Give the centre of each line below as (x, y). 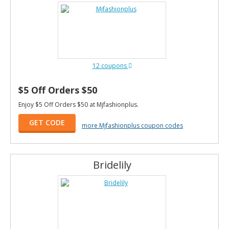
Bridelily (112, 165)
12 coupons (110, 66)
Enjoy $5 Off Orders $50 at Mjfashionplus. (78, 105)
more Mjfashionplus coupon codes (132, 125)
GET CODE (47, 122)
